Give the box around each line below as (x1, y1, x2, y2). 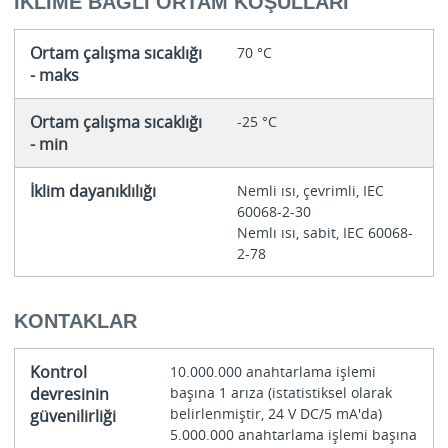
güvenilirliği (29, 405, 116, 428)
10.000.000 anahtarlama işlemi (169, 362, 376, 382)
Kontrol (29, 361, 87, 384)
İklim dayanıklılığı (29, 179, 156, 202)
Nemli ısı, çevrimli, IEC (236, 180, 384, 200)
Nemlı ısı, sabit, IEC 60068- (236, 222, 413, 242)
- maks (29, 63, 79, 86)
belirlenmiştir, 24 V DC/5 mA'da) (169, 404, 386, 424)
